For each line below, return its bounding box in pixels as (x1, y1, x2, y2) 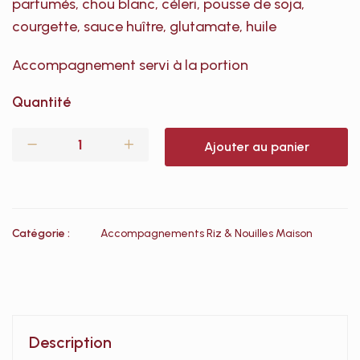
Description (29, 333, 112, 352)
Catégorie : (12, 227, 70, 240)
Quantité (12, 93, 71, 111)
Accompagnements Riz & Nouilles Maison (100, 227, 313, 240)
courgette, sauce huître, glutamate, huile (12, 18, 276, 35)
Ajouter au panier (203, 139, 309, 154)
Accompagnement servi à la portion (12, 56, 248, 74)
